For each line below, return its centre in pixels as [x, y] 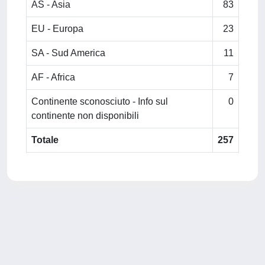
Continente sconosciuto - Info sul [100, 101]
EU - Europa [57, 29]
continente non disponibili [85, 116]
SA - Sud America [68, 53]
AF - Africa [53, 77]
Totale [45, 140]
